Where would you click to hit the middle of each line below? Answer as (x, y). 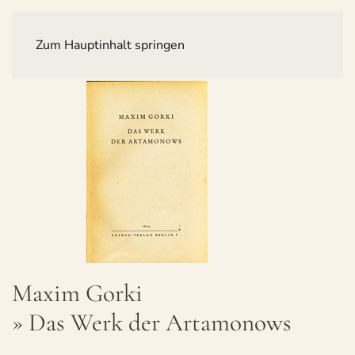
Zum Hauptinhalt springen (110, 45)
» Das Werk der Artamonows (152, 323)
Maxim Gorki (77, 293)
